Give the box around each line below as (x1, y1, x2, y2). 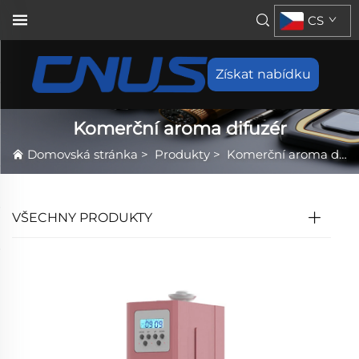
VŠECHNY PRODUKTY (12, 210, 152, 226)
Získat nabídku (216, 67, 312, 82)
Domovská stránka (27, 147, 138, 163)
